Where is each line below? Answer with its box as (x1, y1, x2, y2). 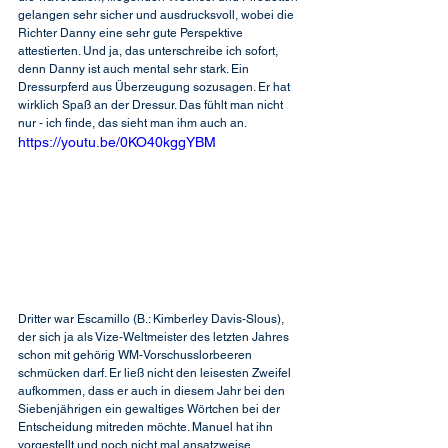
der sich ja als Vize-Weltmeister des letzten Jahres (18, 329, 292, 344)
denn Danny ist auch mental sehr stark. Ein (18, 61, 252, 76)
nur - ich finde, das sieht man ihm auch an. (18, 115, 247, 130)
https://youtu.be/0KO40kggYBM (18, 133, 216, 150)
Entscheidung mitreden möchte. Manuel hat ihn (18, 419, 276, 434)
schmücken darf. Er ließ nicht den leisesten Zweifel (18, 365, 294, 380)
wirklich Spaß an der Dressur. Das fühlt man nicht (18, 97, 286, 112)
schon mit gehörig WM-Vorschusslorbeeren (18, 347, 255, 362)
